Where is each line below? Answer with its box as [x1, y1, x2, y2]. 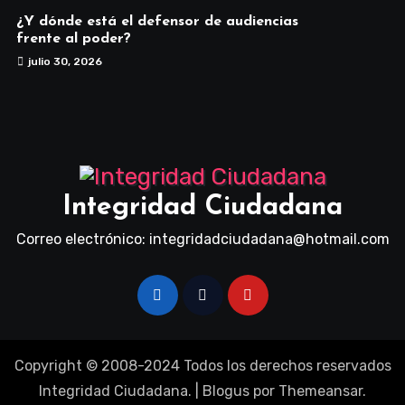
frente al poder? [15, 32, 131, 47]
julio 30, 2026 [27, 55, 102, 69]
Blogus [202, 382, 250, 400]
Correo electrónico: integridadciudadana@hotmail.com [15, 231, 390, 249]
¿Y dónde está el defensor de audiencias [15, 14, 298, 30]
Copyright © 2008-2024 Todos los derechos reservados [14, 357, 391, 375]
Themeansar [278, 382, 363, 400]
